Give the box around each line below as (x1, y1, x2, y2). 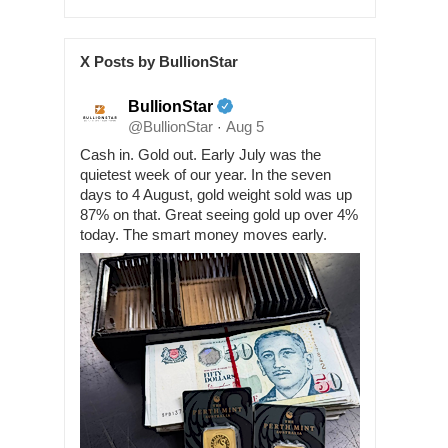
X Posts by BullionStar (80, 52, 238, 70)
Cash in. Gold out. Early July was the (80, 145, 321, 163)
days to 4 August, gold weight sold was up (80, 185, 352, 203)
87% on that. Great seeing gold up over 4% (80, 205, 358, 223)
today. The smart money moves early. (80, 225, 327, 243)
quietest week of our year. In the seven (80, 165, 331, 183)
